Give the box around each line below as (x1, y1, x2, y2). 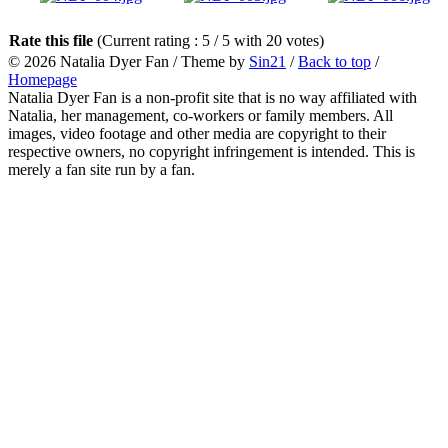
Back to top (298, 52, 371, 70)
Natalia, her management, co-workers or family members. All (8, 106, 393, 124)
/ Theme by (169, 52, 249, 70)
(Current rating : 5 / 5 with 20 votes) (97, 31, 324, 49)
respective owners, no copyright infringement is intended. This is (8, 142, 415, 160)
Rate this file (9, 31, 97, 49)
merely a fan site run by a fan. (8, 160, 195, 178)
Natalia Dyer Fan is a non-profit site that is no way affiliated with (8, 88, 417, 106)
